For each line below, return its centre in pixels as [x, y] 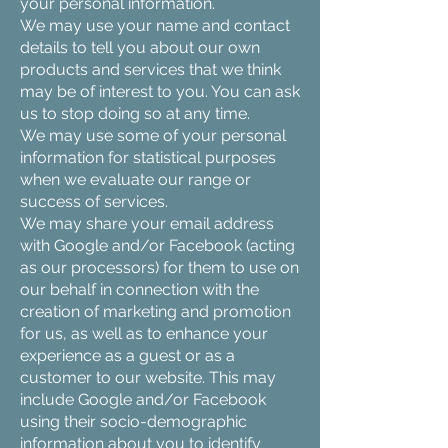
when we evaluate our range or [135, 179]
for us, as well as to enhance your [144, 333]
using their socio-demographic [133, 421]
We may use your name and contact [155, 25]
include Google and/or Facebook [143, 399]
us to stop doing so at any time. [135, 113]
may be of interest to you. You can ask [160, 91]
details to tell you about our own [140, 47]
